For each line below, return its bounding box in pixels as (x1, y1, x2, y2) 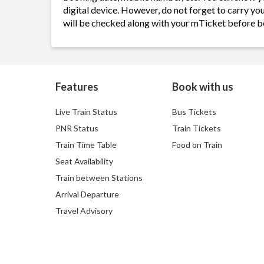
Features (55, 80, 98, 93)
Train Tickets (171, 123, 221, 133)
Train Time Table (55, 140, 117, 150)
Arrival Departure (55, 189, 119, 199)
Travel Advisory (55, 206, 113, 216)
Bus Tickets (171, 107, 216, 117)
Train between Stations (55, 173, 143, 183)
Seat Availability (55, 156, 113, 166)
